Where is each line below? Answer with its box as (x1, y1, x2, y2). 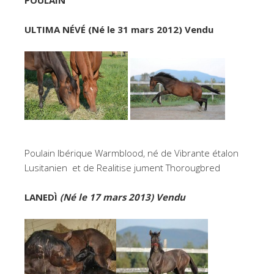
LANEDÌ (24, 190, 60, 203)
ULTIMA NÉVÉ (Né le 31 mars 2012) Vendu (24, 23, 213, 35)
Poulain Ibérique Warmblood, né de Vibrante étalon (24, 146, 239, 159)
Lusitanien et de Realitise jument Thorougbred (24, 161, 220, 174)
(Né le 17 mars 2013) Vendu (60, 190, 190, 203)
